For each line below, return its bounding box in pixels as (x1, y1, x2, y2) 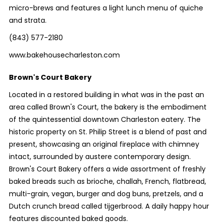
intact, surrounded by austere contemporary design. (8, 152, 191, 162)
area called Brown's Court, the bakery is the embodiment (8, 102, 207, 112)
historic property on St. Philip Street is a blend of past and (8, 127, 207, 137)
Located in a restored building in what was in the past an (8, 90, 204, 100)
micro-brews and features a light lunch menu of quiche (8, 3, 203, 13)
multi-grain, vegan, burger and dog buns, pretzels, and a (8, 189, 203, 199)
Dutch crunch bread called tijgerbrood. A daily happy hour (8, 201, 209, 211)
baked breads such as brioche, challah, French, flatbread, (8, 176, 206, 186)
